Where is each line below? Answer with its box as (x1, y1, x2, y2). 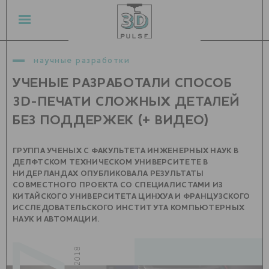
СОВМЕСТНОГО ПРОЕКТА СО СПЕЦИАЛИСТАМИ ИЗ (13, 181, 223, 189)
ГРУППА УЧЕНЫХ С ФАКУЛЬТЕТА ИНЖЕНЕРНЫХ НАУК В (13, 147, 239, 155)
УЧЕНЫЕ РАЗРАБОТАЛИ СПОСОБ (13, 77, 232, 90)
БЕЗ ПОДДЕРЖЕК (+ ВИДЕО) (13, 114, 210, 127)
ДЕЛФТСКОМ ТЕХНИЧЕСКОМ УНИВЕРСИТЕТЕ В (13, 159, 208, 166)
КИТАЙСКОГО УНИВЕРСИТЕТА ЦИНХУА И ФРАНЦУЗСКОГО (13, 193, 250, 201)
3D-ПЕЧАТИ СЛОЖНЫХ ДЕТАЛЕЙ (13, 95, 240, 109)
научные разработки (34, 56, 130, 65)
